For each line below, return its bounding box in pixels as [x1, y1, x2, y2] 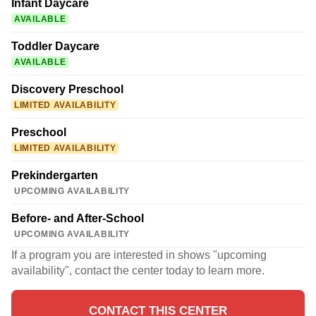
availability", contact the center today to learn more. [11, 265, 265, 277]
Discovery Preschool [11, 83, 123, 96]
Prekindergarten [11, 169, 98, 182]
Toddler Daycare [11, 40, 99, 53]
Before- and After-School [11, 212, 144, 225]
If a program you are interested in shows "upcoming [11, 249, 267, 262]
